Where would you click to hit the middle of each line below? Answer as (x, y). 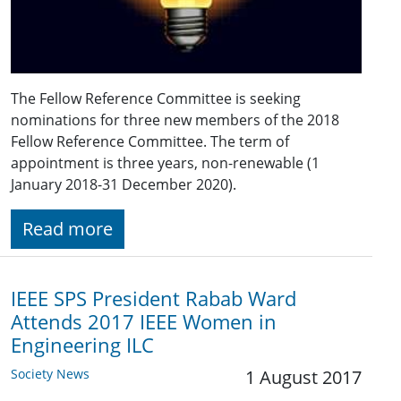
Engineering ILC (82, 345)
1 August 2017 (303, 377)
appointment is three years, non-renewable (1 (165, 162)
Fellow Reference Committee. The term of (150, 141)
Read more (68, 228)
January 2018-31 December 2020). (125, 184)
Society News (50, 373)
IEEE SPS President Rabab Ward (154, 298)
